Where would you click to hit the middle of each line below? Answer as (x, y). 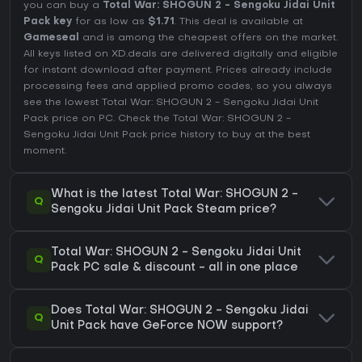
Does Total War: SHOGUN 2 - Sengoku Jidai (180, 310)
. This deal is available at (239, 21)
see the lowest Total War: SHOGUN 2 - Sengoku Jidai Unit (171, 102)
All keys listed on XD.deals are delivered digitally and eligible (181, 54)
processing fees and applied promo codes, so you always (178, 86)
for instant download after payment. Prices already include (178, 70)
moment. (45, 151)
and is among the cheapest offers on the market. (208, 38)
